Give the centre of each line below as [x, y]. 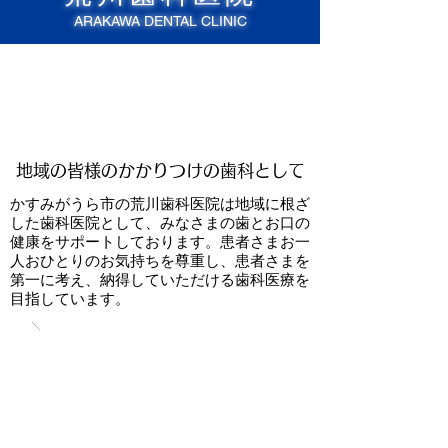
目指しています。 [70, 298]
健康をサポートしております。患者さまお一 [160, 241]
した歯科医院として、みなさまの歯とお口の [160, 222]
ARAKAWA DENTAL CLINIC [160, 21]
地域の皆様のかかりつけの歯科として [160, 170]
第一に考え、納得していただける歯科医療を [160, 279]
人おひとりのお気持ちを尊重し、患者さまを [160, 260]
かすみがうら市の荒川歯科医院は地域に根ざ [160, 203]
